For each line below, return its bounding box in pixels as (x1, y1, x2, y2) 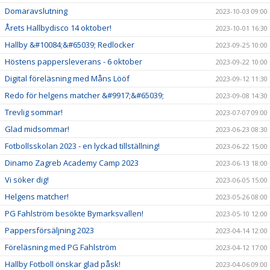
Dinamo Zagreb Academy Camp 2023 (5, 157, 139, 168)
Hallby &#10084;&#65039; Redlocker (5, 39, 134, 50)
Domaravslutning (5, 5, 67, 16)
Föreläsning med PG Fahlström (5, 241, 116, 253)
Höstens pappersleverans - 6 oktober (5, 55, 142, 67)
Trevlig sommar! (5, 106, 63, 118)
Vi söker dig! (5, 174, 49, 185)
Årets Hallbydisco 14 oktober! (5, 22, 111, 33)
